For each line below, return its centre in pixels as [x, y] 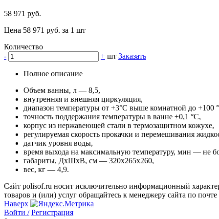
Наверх [16, 203]
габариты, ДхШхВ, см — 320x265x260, [89, 161]
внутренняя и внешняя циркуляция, [83, 99]
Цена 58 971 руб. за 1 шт [45, 30]
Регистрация [52, 212]
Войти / [17, 212]
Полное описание [53, 74]
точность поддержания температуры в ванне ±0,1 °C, [112, 117]
